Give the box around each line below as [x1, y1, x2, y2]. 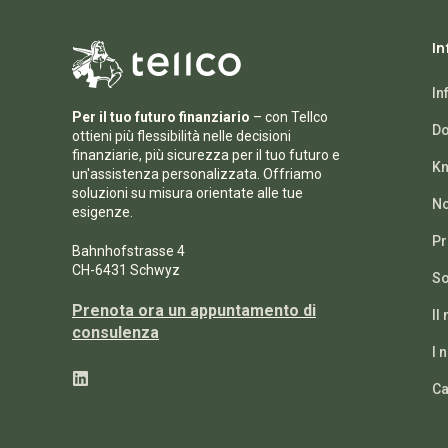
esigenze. [72, 204, 133, 220]
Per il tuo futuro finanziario [72, 109, 250, 125]
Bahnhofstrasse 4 [72, 243, 185, 259]
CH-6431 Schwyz [72, 262, 180, 278]
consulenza [72, 323, 159, 342]
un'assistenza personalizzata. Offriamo [72, 166, 322, 182]
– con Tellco [250, 109, 328, 125]
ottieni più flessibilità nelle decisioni [72, 128, 291, 144]
